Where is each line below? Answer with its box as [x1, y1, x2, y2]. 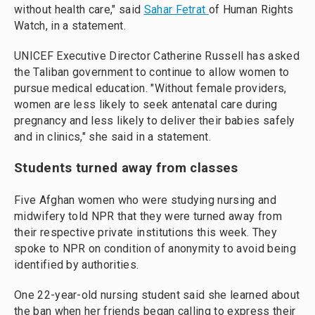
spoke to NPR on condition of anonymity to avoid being [14, 242, 296, 255]
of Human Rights [208, 3, 294, 16]
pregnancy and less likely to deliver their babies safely [14, 114, 295, 127]
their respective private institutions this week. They [14, 226, 277, 239]
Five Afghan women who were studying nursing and [14, 193, 276, 207]
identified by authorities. [14, 258, 139, 271]
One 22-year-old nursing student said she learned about [14, 288, 300, 302]
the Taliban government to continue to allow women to [14, 65, 290, 79]
